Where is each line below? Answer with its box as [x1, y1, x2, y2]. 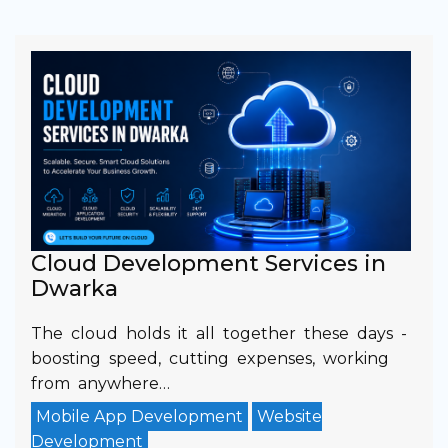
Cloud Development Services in [31, 249, 386, 277]
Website [257, 406, 322, 426]
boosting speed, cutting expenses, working [31, 348, 389, 368]
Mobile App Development [36, 406, 243, 426]
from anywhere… [31, 373, 170, 393]
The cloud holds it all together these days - [31, 323, 407, 343]
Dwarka [31, 274, 118, 302]
